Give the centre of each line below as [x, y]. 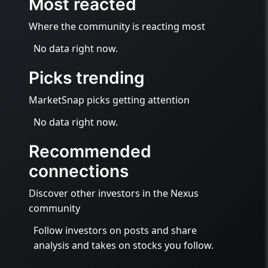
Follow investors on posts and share [115, 230]
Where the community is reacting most [117, 26]
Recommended [90, 151]
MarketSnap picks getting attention [109, 100]
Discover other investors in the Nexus [114, 193]
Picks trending [87, 78]
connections [79, 171]
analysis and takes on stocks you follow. [124, 245]
